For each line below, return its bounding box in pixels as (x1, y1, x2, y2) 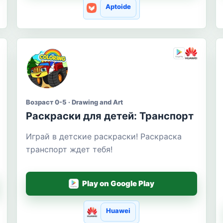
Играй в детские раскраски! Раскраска (26, 131, 182, 141)
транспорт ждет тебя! (26, 144, 113, 154)
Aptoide (106, 2, 131, 10)
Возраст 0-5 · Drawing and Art (26, 98, 123, 106)
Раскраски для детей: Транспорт (26, 110, 194, 122)
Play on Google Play (82, 179, 155, 189)
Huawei (106, 206, 131, 215)
